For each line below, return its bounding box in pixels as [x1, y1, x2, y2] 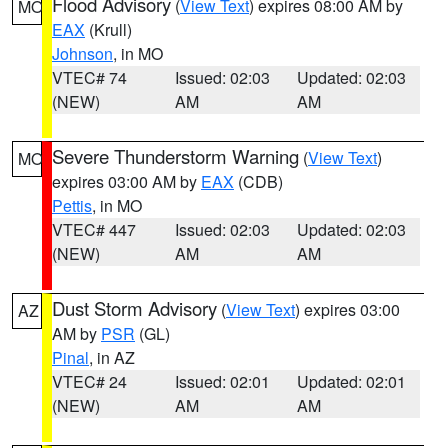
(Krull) [85, 18, 132, 41]
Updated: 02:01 [297, 370, 407, 393]
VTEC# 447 [52, 218, 136, 241]
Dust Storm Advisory [52, 295, 217, 321]
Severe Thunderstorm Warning [52, 143, 299, 169]
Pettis [52, 194, 92, 217]
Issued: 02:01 [174, 370, 270, 393]
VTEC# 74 [52, 66, 127, 89]
